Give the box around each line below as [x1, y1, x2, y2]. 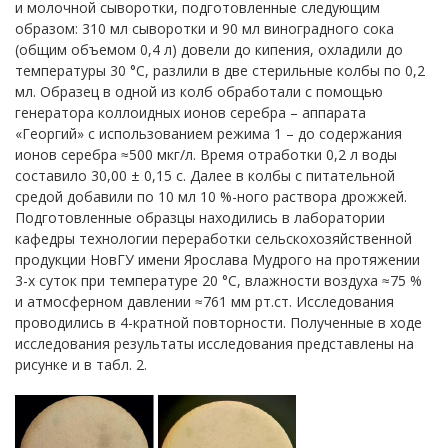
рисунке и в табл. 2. [15, 355, 147, 374]
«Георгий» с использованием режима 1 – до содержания [15, 124, 402, 143]
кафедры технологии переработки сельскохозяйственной [15, 229, 412, 248]
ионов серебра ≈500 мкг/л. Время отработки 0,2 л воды [15, 145, 397, 164]
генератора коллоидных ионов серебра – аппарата [15, 103, 366, 122]
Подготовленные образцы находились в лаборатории [15, 208, 385, 227]
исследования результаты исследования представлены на [15, 334, 414, 353]
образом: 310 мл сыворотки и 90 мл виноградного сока [15, 19, 394, 38]
